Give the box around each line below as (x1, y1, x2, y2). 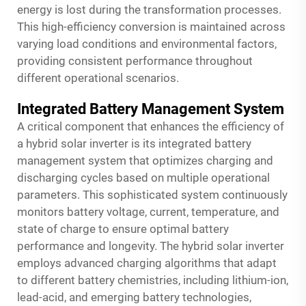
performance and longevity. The (17, 238, 182, 253)
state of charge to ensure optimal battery (17, 221, 229, 236)
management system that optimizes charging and (17, 153, 273, 167)
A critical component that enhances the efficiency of (17, 119, 284, 133)
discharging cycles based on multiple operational (17, 170, 270, 184)
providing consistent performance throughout (17, 53, 253, 68)
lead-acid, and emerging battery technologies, (17, 290, 251, 304)
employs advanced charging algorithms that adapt (17, 255, 277, 270)
